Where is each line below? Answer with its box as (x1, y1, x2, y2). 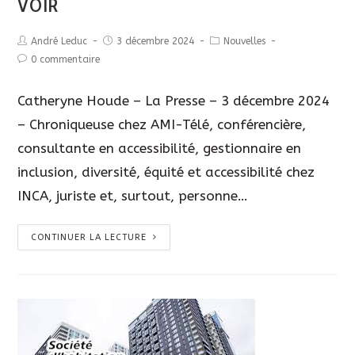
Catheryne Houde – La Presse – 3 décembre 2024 (17, 92, 330, 109)
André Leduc (31, 35, 88, 47)
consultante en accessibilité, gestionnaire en (17, 139, 302, 156)
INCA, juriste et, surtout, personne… (17, 187, 249, 204)
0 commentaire (31, 53, 101, 65)
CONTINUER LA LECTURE (31, 231, 147, 242)
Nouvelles (223, 35, 266, 47)
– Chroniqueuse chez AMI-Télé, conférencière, (17, 116, 307, 132)
